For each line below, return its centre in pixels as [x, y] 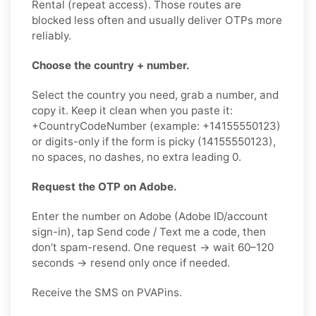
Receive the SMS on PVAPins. [107, 292]
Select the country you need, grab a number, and [155, 95]
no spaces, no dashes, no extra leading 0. [136, 157]
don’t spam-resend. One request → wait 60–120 [153, 247]
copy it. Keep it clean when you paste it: [132, 110]
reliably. [51, 35]
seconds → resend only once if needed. [131, 262]
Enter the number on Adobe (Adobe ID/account [150, 216]
